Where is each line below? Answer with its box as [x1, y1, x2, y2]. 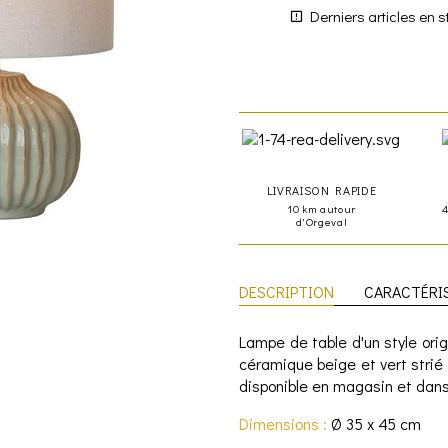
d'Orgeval [295, 213, 348, 229]
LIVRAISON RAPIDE [266, 181, 377, 198]
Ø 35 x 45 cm [327, 412, 421, 434]
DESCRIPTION [239, 280, 334, 302]
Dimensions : [239, 412, 327, 434]
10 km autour [287, 200, 356, 216]
